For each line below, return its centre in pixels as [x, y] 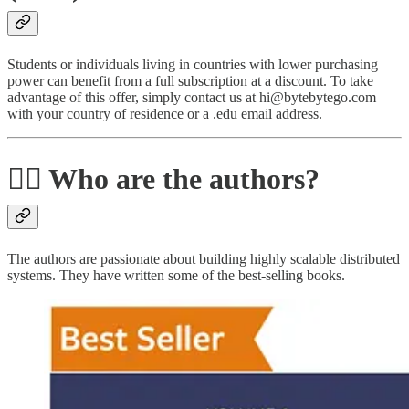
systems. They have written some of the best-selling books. [176, 275]
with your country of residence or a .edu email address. [165, 113]
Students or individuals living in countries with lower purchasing [193, 64]
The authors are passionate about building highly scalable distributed [204, 258]
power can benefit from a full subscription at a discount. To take [190, 80]
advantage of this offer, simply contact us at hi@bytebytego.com [192, 97]
